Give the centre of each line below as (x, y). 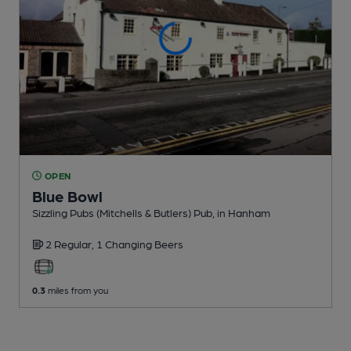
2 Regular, (71, 243)
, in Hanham (241, 212)
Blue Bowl (67, 195)
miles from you (77, 289)
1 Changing (125, 243)
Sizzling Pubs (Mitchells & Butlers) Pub (122, 212)
